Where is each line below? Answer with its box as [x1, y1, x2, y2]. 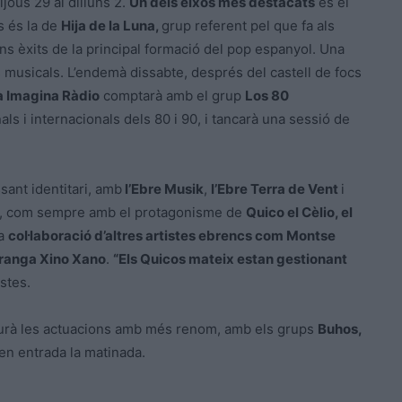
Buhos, [318, 320, 362, 338]
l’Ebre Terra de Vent [211, 180, 341, 198]
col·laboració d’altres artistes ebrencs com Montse [8, 227, 336, 245]
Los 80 [245, 87, 289, 105]
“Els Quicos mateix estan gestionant [113, 250, 347, 268]
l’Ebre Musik [122, 180, 204, 198]
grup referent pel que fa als [162, 17, 335, 35]
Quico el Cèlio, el [246, 204, 353, 222]
